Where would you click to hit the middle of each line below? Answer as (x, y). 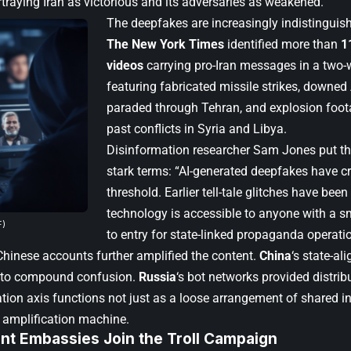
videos (125, 65)
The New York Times (165, 44)
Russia (157, 277)
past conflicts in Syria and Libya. (197, 128)
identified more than (282, 44)
